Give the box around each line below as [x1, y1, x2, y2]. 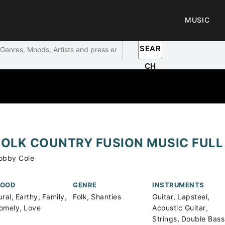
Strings [152, 214, 177, 223]
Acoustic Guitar [152, 203, 206, 212]
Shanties [91, 192, 122, 201]
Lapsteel [177, 192, 208, 201]
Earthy [15, 192, 38, 201]
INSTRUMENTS [152, 181, 204, 189]
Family [42, 192, 65, 201]
